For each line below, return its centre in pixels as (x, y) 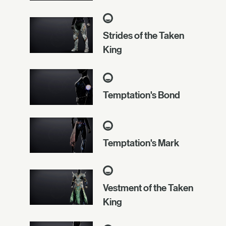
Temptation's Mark (141, 143)
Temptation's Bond (142, 95)
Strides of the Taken (144, 36)
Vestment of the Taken (148, 187)
